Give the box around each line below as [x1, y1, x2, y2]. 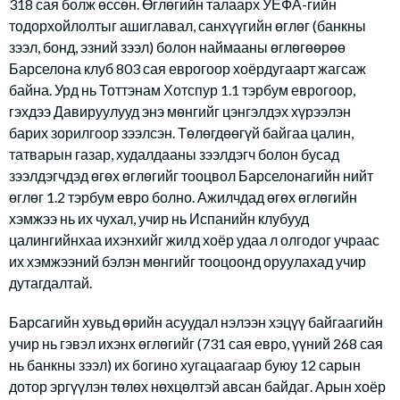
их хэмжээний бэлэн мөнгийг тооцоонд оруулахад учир [9, 253, 366, 270]
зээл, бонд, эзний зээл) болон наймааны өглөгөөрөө [9, 38, 346, 55]
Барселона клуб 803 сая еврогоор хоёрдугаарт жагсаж [9, 60, 366, 77]
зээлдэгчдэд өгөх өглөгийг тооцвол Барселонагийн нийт [9, 167, 373, 184]
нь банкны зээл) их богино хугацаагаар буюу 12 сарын [9, 356, 361, 373]
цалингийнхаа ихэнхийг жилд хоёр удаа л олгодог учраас [9, 231, 379, 248]
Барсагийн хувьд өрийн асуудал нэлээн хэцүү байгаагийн [9, 313, 383, 330]
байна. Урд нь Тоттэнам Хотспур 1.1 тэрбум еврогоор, [9, 81, 355, 98]
